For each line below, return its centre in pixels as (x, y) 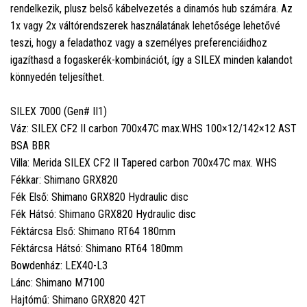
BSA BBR (32, 146)
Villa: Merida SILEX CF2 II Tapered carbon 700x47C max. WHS (144, 163)
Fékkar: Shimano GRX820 (64, 180)
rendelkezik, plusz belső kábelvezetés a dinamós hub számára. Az (151, 9)
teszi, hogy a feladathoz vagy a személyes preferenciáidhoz (139, 43)
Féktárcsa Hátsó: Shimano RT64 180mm (97, 249)
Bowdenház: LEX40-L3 (59, 266)
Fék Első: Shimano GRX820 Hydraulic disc (99, 197)
